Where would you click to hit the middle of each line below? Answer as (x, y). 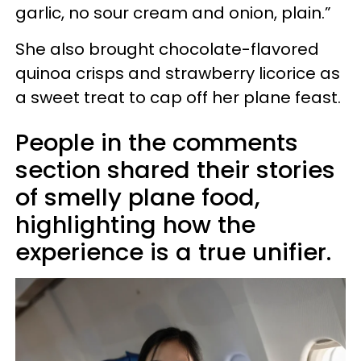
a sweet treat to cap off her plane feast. (178, 98)
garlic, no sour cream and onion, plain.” (173, 13)
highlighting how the (135, 225)
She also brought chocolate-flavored (167, 50)
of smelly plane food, (138, 198)
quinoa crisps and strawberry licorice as (178, 74)
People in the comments (157, 143)
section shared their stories (175, 170)
